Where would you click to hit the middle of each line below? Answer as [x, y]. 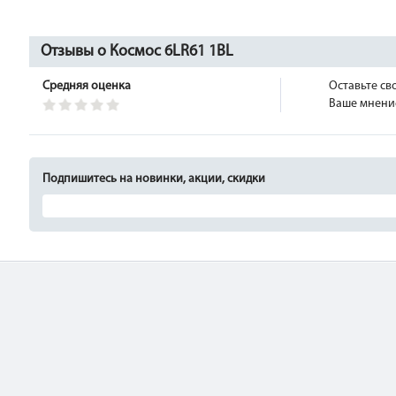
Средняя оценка [87, 86]
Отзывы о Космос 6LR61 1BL [137, 52]
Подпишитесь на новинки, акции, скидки [154, 179]
